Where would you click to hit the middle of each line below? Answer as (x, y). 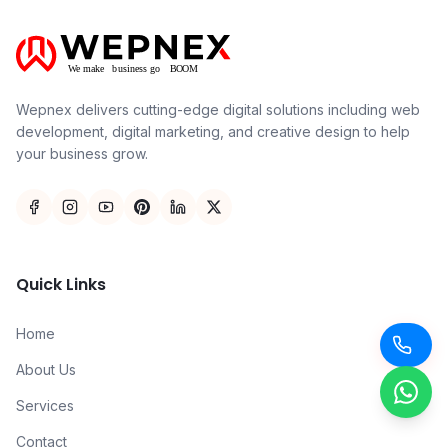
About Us (46, 369)
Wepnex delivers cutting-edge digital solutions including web (218, 109)
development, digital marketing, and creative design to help (213, 131)
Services (45, 405)
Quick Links (61, 284)
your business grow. (82, 153)
